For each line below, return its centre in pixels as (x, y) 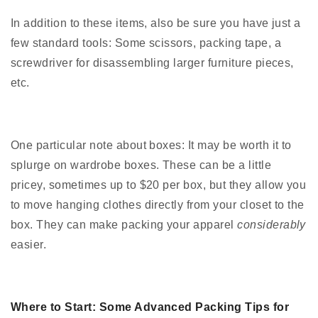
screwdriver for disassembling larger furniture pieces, (152, 63)
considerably (272, 225)
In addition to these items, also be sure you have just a (156, 23)
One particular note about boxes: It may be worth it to (151, 146)
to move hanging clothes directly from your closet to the (158, 205)
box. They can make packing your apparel (124, 225)
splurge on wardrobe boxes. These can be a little (141, 165)
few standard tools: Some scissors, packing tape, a (146, 43)
